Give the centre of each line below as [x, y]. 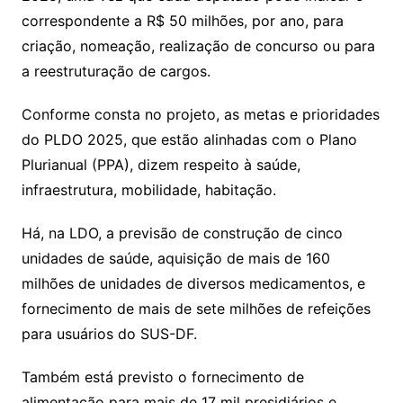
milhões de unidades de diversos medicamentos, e [193, 284]
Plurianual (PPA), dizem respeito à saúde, [161, 165]
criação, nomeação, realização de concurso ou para [198, 46]
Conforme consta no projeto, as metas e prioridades [200, 115]
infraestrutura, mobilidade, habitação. [148, 190]
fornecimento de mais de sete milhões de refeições [196, 309]
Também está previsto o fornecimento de [162, 377]
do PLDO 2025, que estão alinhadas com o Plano [189, 140]
